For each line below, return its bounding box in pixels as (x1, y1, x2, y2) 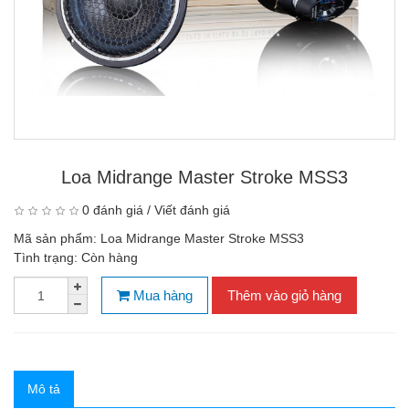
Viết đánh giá (154, 203, 230, 217)
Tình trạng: (14, 250, 81, 265)
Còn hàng (81, 250, 138, 265)
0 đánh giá (82, 203, 143, 217)
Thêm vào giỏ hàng (227, 288, 341, 303)
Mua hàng (130, 288, 193, 303)
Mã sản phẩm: (14, 231, 100, 246)
